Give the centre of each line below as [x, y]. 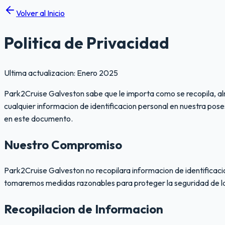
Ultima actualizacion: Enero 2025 [61, 73]
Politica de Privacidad [87, 43]
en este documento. [38, 118]
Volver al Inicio [40, 13]
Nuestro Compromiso [63, 144]
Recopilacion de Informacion [84, 209]
